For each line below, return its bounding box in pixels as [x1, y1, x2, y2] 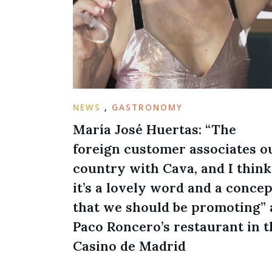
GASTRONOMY [112, 101, 183, 113]
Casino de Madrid [73, 237, 186, 254]
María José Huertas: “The [73, 120, 236, 138]
